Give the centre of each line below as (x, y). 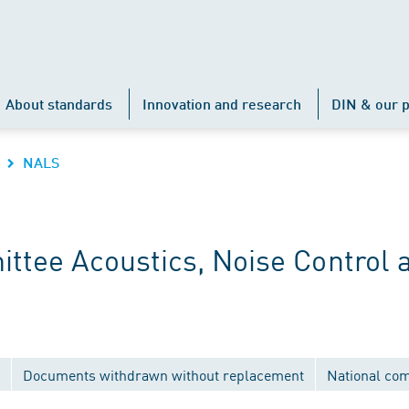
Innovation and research (222, 104)
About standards (59, 104)
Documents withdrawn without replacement (163, 374)
